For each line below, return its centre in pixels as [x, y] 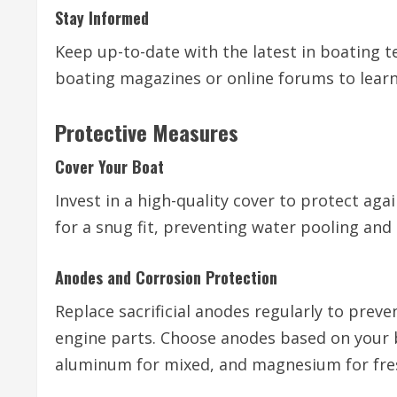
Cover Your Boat [109, 167]
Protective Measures [147, 132]
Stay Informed [102, 18]
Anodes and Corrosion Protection [166, 278]
